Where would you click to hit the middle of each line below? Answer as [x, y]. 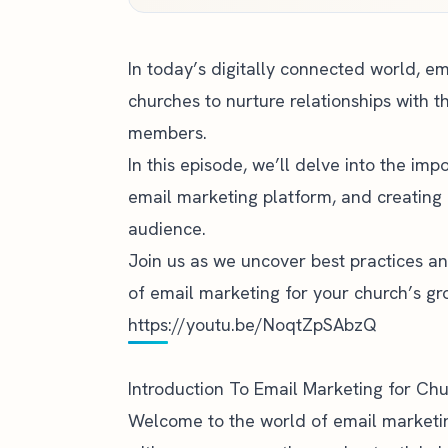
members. [167, 132]
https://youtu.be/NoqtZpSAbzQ [252, 324]
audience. [167, 228]
